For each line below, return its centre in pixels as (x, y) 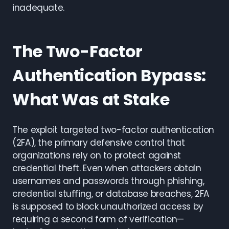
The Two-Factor (77, 51)
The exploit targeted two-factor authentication (113, 130)
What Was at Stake (91, 99)
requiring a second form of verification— (98, 219)
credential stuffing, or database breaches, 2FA (111, 194)
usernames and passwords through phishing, (108, 181)
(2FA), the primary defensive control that (99, 143)
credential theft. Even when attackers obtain (107, 168)
